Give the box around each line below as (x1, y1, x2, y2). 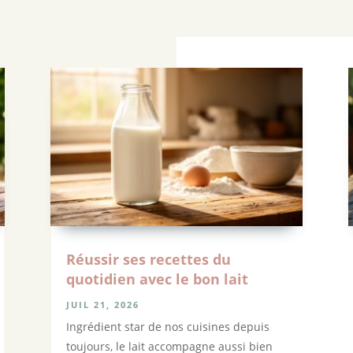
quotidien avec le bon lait (65, 269, 248, 289)
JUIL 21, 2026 (65, 299, 139, 311)
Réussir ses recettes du (65, 250, 231, 269)
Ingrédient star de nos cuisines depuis (65, 319, 269, 335)
